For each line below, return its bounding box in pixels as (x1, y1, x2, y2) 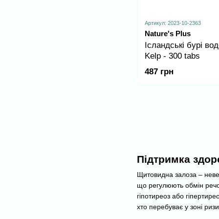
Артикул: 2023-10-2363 (145, 20, 201, 26)
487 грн (145, 67, 174, 77)
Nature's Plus (145, 29, 191, 38)
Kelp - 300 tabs (145, 51, 200, 61)
